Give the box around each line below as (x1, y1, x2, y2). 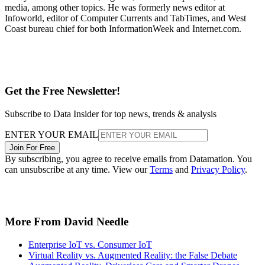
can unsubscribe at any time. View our (5, 164, 150, 174)
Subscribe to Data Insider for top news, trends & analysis (5, 108, 216, 119)
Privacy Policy (191, 164, 245, 174)
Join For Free (9, 143, 55, 152)
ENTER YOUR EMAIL (5, 129, 98, 140)
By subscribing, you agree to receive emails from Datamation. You (5, 153, 252, 164)
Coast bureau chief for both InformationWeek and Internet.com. (5, 24, 241, 34)
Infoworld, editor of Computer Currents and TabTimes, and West (5, 13, 246, 24)
